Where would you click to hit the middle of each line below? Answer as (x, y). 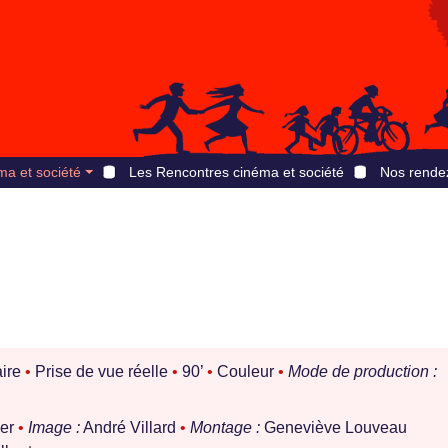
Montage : (225, 428)
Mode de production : (362, 372)
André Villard (130, 428)
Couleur (245, 372)
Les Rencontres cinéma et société (236, 172)
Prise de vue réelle (101, 372)
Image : (54, 428)
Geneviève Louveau (333, 428)
